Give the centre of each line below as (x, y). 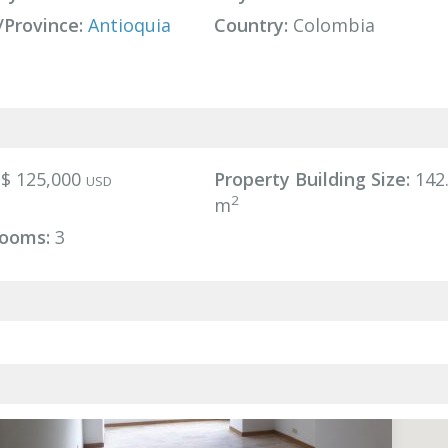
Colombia (331, 25)
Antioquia (129, 25)
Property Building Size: (311, 179)
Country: (250, 25)
